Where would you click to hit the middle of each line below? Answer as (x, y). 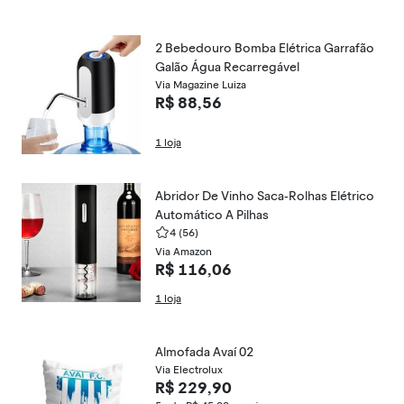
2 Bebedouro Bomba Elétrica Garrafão (265, 48)
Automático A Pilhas (212, 215)
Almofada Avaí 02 (204, 352)
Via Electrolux (189, 370)
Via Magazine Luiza (201, 85)
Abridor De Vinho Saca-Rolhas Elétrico (265, 196)
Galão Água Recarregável (227, 67)
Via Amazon (184, 252)
